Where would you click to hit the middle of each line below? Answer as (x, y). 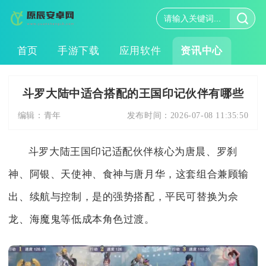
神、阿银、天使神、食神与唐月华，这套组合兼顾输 (129, 174)
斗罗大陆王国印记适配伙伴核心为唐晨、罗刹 (133, 151)
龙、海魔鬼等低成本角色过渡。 (82, 219)
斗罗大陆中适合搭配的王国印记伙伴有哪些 (133, 93)
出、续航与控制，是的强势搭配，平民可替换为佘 (123, 197)
